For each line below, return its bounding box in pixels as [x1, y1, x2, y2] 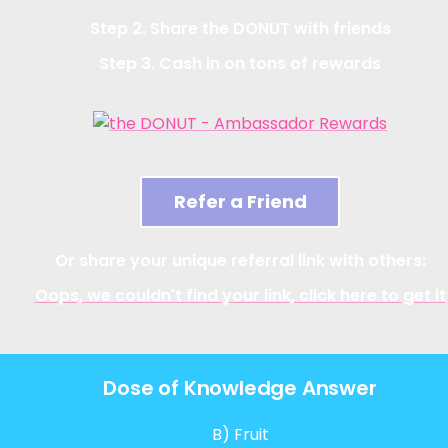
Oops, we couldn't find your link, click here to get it [34, 284, 446, 307]
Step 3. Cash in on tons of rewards [99, 52, 381, 75]
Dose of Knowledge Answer [103, 374, 377, 402]
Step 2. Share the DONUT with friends [89, 17, 391, 40]
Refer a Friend [173, 189, 307, 214]
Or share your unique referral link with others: [54, 249, 426, 272]
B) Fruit [211, 423, 269, 446]
